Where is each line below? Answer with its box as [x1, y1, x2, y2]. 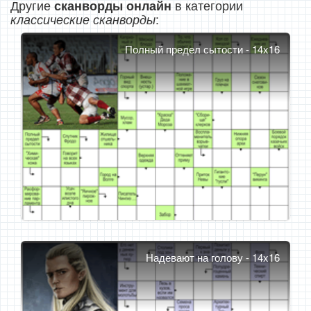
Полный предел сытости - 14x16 [125, 42, 280, 56]
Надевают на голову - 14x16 [146, 250, 280, 264]
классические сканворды [10, 10, 155, 28]
